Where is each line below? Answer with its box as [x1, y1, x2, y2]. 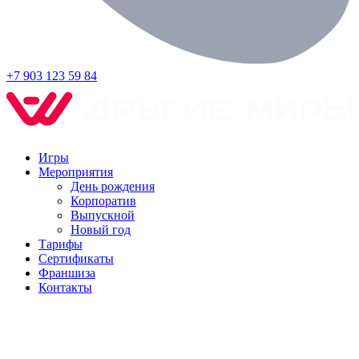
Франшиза [38, 266, 95, 280]
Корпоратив [71, 194, 136, 208]
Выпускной [71, 208, 135, 223]
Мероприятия [38, 165, 113, 179]
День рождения [71, 179, 155, 194]
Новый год [71, 223, 131, 237]
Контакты [38, 280, 92, 295]
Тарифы [38, 237, 83, 252]
